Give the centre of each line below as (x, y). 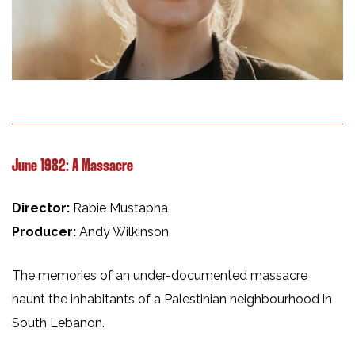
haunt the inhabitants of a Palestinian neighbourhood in (172, 300)
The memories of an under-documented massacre (160, 276)
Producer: (46, 232)
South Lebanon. (58, 323)
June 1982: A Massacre (73, 167)
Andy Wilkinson (124, 232)
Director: (42, 208)
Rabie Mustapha (120, 208)
